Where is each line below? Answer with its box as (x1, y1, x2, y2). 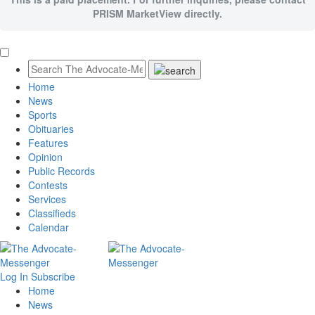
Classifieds (28, 206, 76, 221)
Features (28, 136, 68, 150)
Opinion (28, 150, 63, 165)
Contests (28, 178, 67, 193)
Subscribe (31, 269, 75, 284)
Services (28, 192, 66, 207)
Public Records (28, 164, 95, 179)
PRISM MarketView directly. (93, 6, 222, 20)
